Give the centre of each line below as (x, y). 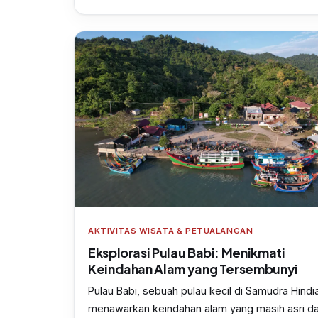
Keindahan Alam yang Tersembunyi (193, 269)
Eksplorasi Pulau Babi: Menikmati (187, 253)
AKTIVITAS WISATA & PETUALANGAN (171, 231)
